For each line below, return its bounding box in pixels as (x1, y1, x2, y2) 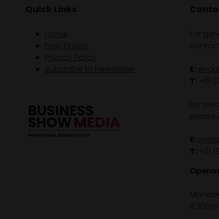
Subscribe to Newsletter (45, 63, 134, 75)
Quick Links (25, 2, 77, 15)
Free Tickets (45, 40, 88, 51)
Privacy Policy (45, 51, 96, 63)
